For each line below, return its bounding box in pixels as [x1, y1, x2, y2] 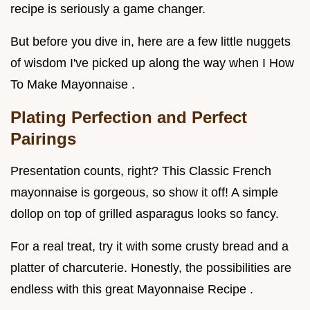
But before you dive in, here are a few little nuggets [10, 35, 291, 49]
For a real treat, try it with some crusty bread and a [10, 239, 289, 254]
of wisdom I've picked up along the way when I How [10, 56, 294, 71]
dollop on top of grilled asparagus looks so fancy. [10, 207, 279, 221]
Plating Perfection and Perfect [10, 108, 247, 127]
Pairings [10, 129, 76, 149]
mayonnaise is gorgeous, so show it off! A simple [10, 185, 278, 200]
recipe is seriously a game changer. [10, 2, 206, 17]
